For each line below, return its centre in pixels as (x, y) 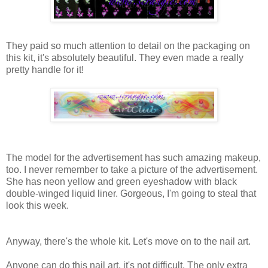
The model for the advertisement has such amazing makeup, (133, 157)
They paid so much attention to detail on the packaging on (128, 45)
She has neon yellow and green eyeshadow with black (121, 181)
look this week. (37, 205)
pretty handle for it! (45, 69)
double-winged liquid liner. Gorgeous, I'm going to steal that (131, 193)
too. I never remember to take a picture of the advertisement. (132, 169)
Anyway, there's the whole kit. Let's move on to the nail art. (128, 241)
